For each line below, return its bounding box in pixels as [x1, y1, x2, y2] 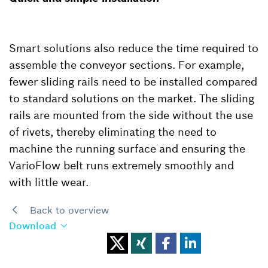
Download [9, 219, 56, 232]
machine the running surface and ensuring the [9, 141, 245, 156]
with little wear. [9, 175, 89, 189]
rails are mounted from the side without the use [9, 108, 253, 122]
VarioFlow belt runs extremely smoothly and [9, 158, 234, 172]
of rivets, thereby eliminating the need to [9, 124, 217, 139]
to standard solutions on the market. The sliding [9, 91, 254, 105]
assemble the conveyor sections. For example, [9, 57, 244, 72]
